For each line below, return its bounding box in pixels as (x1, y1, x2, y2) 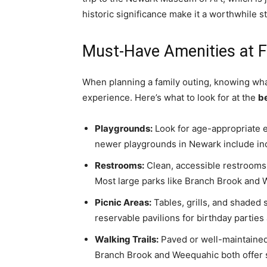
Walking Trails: (95, 234, 159, 245)
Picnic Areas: (95, 197, 151, 208)
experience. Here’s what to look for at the (82, 92, 258, 103)
